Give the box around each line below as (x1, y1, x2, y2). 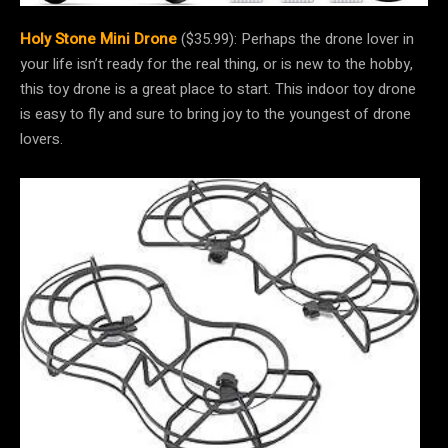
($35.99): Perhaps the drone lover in (181, 28, 414, 51)
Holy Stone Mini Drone (20, 28, 177, 51)
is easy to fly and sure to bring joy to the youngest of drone (20, 103, 411, 126)
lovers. (20, 128, 67, 151)
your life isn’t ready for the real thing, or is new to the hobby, (20, 53, 413, 76)
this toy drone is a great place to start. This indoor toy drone (20, 78, 416, 101)
